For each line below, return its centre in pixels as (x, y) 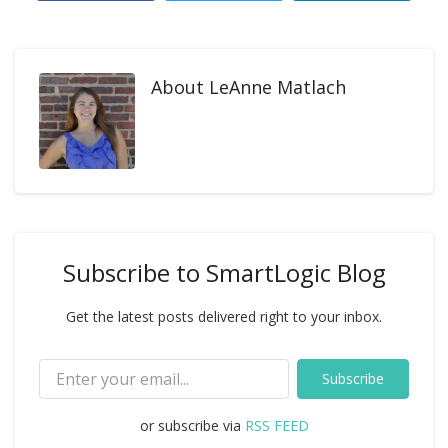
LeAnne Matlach (277, 87)
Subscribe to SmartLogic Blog (224, 272)
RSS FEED (276, 425)
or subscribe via (192, 425)
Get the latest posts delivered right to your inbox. (224, 316)
